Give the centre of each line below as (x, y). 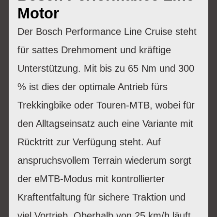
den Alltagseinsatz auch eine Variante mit (105, 123)
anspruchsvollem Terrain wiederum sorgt (104, 160)
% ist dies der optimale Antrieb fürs (93, 86)
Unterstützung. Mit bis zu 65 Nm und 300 (106, 68)
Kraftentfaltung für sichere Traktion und (101, 197)
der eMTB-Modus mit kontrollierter (91, 178)
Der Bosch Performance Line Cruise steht (107, 31)
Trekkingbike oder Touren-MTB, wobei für (106, 105)
